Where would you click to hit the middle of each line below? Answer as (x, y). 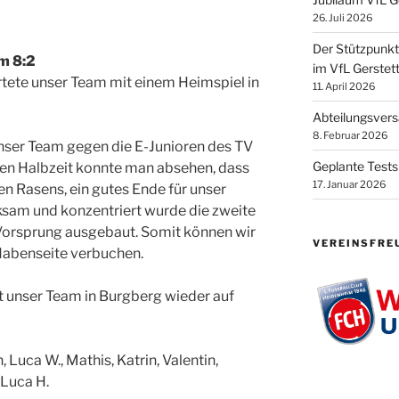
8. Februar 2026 (350, 135)
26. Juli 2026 (342, 18)
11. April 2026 (343, 86)
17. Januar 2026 (349, 184)
